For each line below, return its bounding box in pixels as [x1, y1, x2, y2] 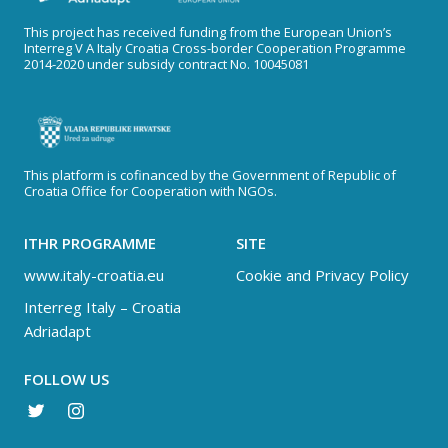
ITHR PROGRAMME [24, 233, 156, 253]
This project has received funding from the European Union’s [24, 23, 392, 41]
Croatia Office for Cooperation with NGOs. [24, 182, 277, 200]
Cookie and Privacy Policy [236, 265, 409, 285]
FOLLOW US [24, 369, 109, 389]
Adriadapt [24, 321, 91, 341]
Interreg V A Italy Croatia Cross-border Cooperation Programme [24, 39, 406, 57]
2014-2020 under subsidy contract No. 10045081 [24, 55, 309, 73]
